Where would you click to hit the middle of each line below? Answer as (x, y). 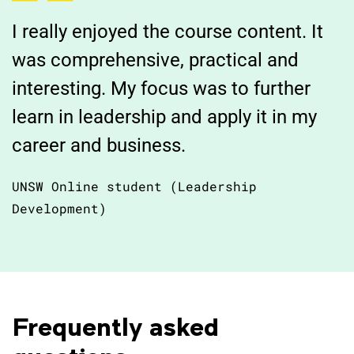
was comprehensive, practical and (155, 60)
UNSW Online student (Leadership (134, 186)
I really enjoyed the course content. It (168, 32)
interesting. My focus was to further (161, 88)
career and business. (99, 145)
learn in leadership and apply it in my (164, 117)
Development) (59, 208)
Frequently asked (115, 326)
